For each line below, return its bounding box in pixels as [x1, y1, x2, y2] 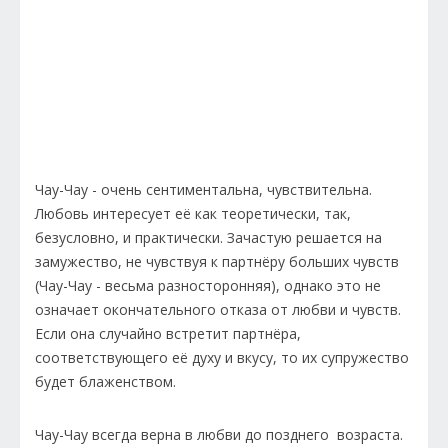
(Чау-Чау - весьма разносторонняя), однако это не [35, 276, 381, 296]
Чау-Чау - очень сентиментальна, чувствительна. [35, 180, 372, 200]
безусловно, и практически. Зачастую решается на [35, 228, 382, 248]
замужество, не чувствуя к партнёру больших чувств [35, 252, 399, 272]
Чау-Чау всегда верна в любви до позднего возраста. [35, 425, 403, 445]
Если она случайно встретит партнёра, [35, 324, 301, 344]
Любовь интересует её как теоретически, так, [35, 204, 351, 224]
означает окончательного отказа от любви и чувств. [35, 300, 401, 320]
